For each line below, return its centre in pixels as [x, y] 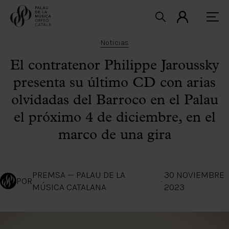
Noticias [114, 43]
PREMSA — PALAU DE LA [79, 175]
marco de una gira [114, 135]
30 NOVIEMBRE [194, 175]
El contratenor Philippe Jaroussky [114, 66]
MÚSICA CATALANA [69, 187]
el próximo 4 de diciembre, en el [114, 118]
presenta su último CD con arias [114, 83]
